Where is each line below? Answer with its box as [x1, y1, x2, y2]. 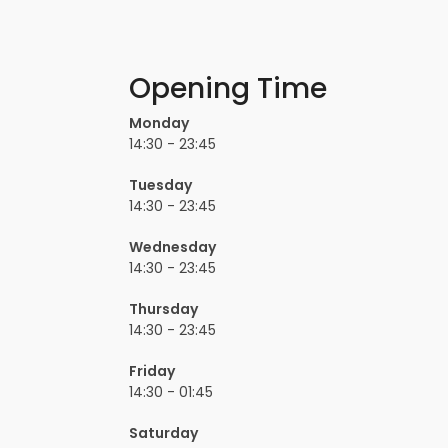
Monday [129, 113, 190, 134]
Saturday [129, 423, 199, 444]
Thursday [129, 299, 199, 320]
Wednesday [129, 237, 217, 258]
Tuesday [129, 175, 193, 196]
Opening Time [129, 69, 328, 109]
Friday [129, 361, 176, 382]
